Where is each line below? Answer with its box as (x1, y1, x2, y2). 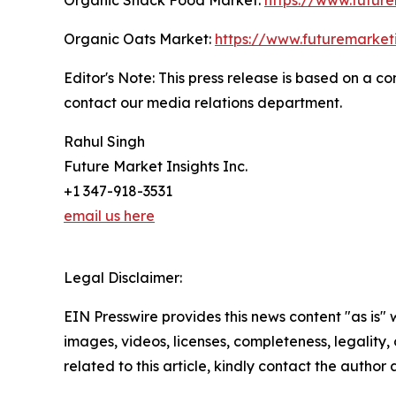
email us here (64, 206, 155, 225)
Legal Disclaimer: (64, 268, 182, 286)
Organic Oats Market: (64, 29, 215, 48)
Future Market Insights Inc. (64, 156, 247, 175)
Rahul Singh (64, 132, 145, 150)
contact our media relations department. (64, 93, 342, 111)
